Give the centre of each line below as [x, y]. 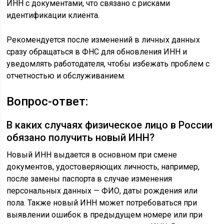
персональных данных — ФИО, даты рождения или [102, 191]
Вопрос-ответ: [47, 102]
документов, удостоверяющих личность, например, [103, 167]
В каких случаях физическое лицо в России [110, 125]
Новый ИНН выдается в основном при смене [92, 155]
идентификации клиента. [53, 15]
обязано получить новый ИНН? [81, 138]
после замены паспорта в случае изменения [89, 179]
